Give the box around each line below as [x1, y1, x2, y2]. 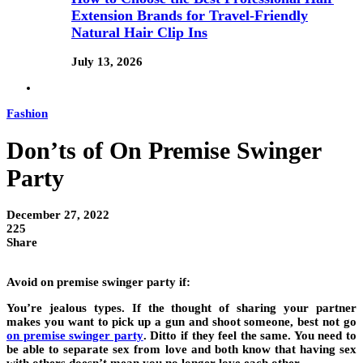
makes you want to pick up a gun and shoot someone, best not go [6, 315, 357, 329]
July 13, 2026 [71, 55, 143, 69]
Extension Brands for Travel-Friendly [71, 6, 308, 23]
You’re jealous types [6, 301, 122, 315]
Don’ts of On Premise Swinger [6, 137, 321, 164]
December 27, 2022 [6, 208, 109, 222]
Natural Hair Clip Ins [71, 23, 207, 41]
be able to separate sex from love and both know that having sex [6, 343, 357, 357]
